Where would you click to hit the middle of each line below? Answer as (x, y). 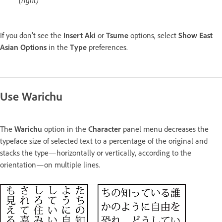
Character (106, 129)
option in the (66, 129)
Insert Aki (81, 35)
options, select (153, 35)
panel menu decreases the (166, 129)
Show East (195, 35)
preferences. (107, 47)
